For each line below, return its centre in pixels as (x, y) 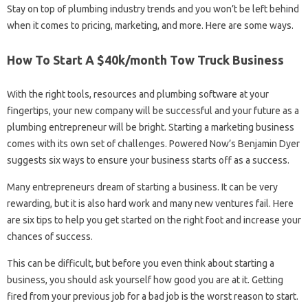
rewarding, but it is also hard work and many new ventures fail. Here (150, 204)
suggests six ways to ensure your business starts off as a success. (148, 161)
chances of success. (50, 237)
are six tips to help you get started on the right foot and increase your (154, 220)
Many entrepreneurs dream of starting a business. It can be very (142, 187)
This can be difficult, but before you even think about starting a (141, 264)
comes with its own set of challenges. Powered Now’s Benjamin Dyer (153, 144)
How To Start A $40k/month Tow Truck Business (145, 60)
